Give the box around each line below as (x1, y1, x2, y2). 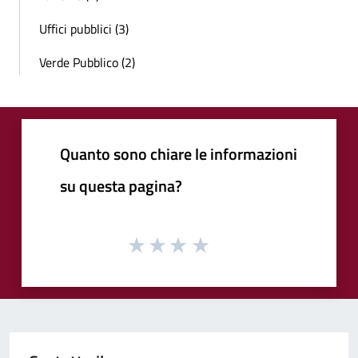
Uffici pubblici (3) (39, 18, 129, 38)
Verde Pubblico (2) (39, 52, 135, 72)
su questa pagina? (60, 173, 182, 198)
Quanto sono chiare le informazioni (60, 141, 297, 166)
